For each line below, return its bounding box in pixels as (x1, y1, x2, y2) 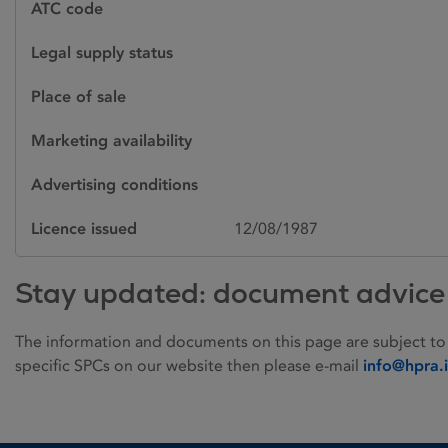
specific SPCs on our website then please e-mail (15, 356, 363, 375)
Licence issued (31, 219, 137, 238)
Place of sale (31, 87, 126, 106)
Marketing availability (31, 131, 192, 150)
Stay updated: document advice (15, 275, 445, 311)
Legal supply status (31, 43, 173, 62)
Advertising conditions (31, 175, 198, 194)
